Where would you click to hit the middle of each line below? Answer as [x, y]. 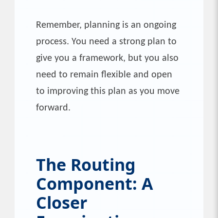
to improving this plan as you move [108, 91]
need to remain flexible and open [104, 75]
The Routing [86, 164]
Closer [62, 202]
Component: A [94, 183]
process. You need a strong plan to [106, 42]
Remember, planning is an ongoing [106, 25]
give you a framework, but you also [107, 58]
